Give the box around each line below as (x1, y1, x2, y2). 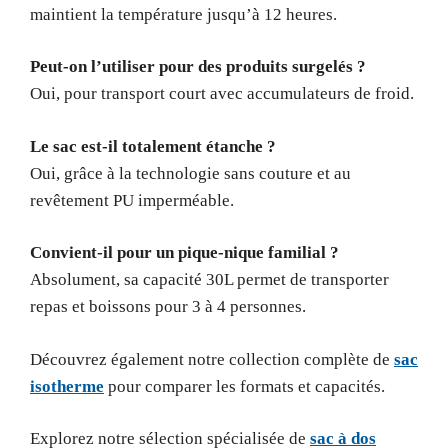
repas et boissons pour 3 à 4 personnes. (30, 297, 306, 316)
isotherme (30, 376, 104, 396)
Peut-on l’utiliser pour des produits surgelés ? (30, 57, 366, 76)
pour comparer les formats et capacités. (104, 376, 385, 396)
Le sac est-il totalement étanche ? (30, 136, 276, 156)
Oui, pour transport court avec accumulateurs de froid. (30, 84, 414, 103)
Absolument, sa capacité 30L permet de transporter (30, 270, 389, 289)
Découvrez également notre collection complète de (30, 349, 394, 369)
